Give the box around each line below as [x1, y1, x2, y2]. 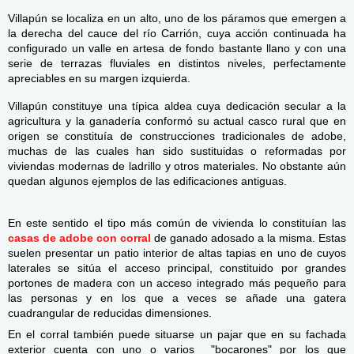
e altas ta [187, 247, 236, 260]
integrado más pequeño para [197, 277, 346, 290]
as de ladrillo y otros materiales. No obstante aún [96, 159, 347, 172]
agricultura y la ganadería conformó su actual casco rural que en [8, 114, 346, 127]
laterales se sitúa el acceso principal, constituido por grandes [8, 262, 346, 275]
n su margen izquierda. [75, 72, 190, 85]
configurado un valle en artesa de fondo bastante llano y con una [8, 42, 346, 55]
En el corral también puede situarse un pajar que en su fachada [8, 328, 346, 341]
